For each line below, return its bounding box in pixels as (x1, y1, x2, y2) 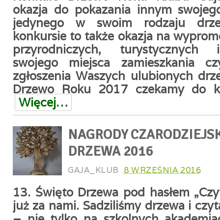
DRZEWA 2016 (68, 143, 153, 160)
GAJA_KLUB (68, 165, 119, 175)
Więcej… (19, 95, 68, 110)
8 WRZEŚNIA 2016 (123, 165, 201, 175)
